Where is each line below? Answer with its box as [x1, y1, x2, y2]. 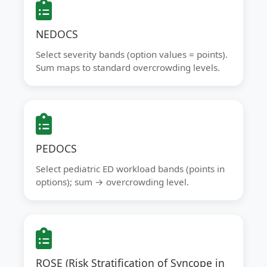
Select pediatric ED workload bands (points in [36, 163, 225, 175]
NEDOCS [36, 27, 78, 41]
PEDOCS [36, 141, 77, 156]
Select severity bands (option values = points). [36, 48, 228, 60]
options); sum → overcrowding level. [36, 176, 189, 188]
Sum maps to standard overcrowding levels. [36, 61, 220, 73]
